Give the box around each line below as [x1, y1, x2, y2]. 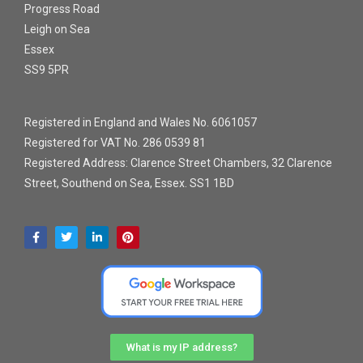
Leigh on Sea [24, 23, 90, 36]
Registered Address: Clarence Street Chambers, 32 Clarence [24, 156, 332, 170]
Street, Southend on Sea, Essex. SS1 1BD [24, 177, 234, 190]
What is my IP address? [126, 341, 237, 354]
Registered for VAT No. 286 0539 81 [24, 136, 206, 150]
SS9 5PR [24, 63, 69, 77]
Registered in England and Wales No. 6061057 [24, 116, 257, 130]
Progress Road [24, 2, 100, 16]
